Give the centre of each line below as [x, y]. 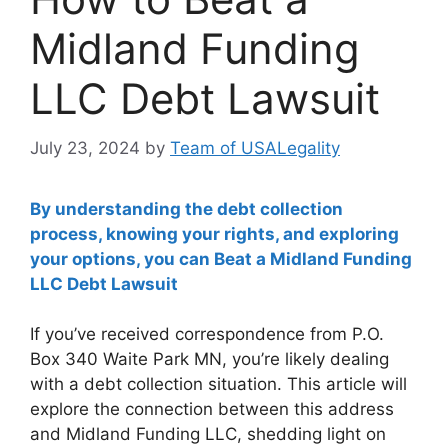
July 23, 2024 [85, 147]
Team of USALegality [255, 147]
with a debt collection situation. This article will [218, 384]
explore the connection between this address [212, 409]
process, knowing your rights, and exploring [214, 233]
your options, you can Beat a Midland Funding [221, 258]
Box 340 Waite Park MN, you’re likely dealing [209, 359]
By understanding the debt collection [186, 208]
